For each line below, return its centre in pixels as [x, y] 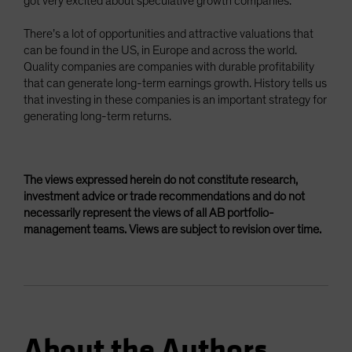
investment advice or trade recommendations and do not [164, 197]
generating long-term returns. [97, 117]
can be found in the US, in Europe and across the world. [160, 51]
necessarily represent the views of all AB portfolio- [149, 213]
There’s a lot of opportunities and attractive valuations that [169, 34]
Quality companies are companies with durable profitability [169, 67]
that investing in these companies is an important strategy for [175, 100]
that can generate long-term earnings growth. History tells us [175, 84]
